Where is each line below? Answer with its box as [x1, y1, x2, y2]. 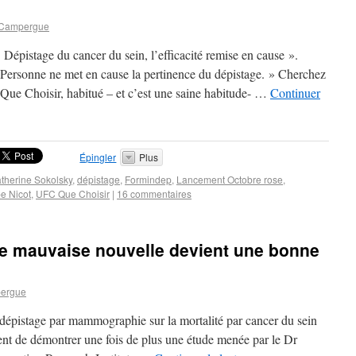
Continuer [270, 84, 320, 101]
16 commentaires [117, 187, 192, 200]
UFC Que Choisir [36, 187, 110, 200]
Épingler [79, 150, 117, 164]
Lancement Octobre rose [176, 172, 283, 186]
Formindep [125, 172, 172, 186]
